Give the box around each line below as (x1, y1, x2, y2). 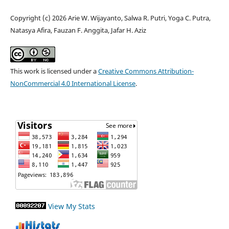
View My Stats (48, 201, 95, 211)
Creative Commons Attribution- (98, 66, 194, 76)
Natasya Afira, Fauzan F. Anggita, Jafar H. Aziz (10, 25, 146, 35)
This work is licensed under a (10, 66, 98, 76)
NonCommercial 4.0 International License (10, 78, 135, 88)
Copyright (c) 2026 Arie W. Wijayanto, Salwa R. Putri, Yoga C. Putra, (10, 13, 211, 22)
